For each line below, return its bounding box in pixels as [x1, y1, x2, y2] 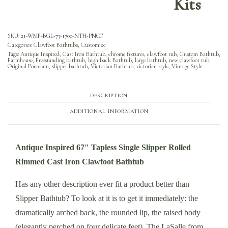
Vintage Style [172, 62, 202, 70]
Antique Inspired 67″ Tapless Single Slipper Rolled [15, 142, 191, 152]
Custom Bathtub [180, 50, 219, 58]
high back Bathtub [88, 56, 132, 64]
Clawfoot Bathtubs [34, 41, 78, 48]
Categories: [8, 41, 34, 48]
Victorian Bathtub [91, 62, 133, 70]
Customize [81, 41, 105, 48]
